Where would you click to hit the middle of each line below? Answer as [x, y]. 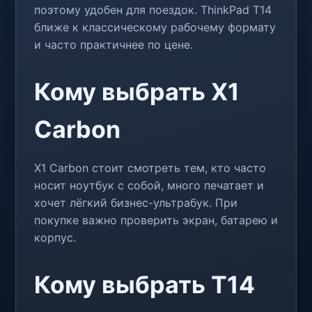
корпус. [55, 237]
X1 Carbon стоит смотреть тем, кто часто [150, 167]
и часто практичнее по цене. [114, 44]
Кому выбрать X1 [137, 91]
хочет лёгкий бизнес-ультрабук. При [136, 202]
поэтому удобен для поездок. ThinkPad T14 [153, 9]
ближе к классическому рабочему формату [155, 27]
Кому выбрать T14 [145, 284]
